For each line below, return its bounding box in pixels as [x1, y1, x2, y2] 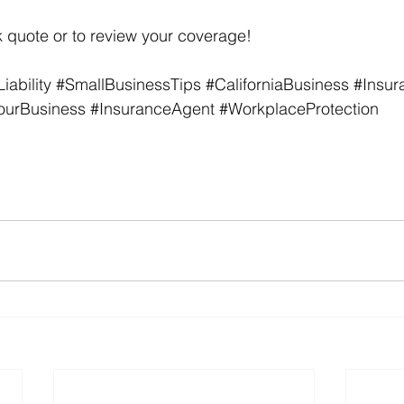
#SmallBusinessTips [56, 74, 201, 96]
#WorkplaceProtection [219, 98, 379, 120]
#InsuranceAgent [90, 98, 215, 120]
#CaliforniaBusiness [206, 74, 349, 96]
